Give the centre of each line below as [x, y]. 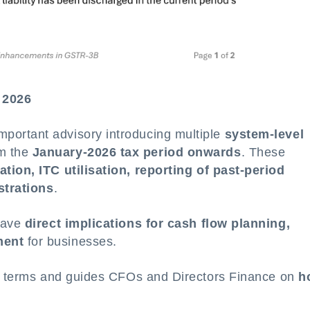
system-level [264, 134]
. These [263, 152]
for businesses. [70, 241]
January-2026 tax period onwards [137, 152]
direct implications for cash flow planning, [157, 224]
